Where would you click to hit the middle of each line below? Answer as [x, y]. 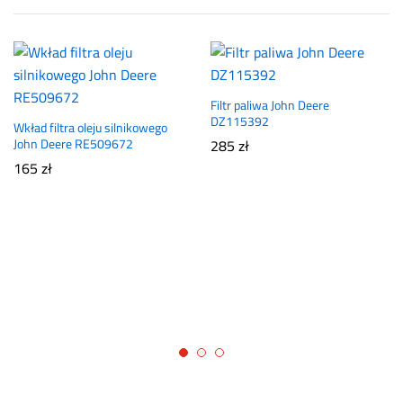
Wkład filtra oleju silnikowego [90, 127]
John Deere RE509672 [73, 143]
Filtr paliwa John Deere [270, 105]
